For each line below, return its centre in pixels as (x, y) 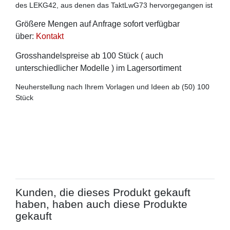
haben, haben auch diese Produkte (101, 204)
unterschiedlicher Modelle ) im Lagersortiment (99, 68)
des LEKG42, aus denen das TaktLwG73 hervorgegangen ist (115, 5)
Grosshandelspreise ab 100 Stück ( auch (89, 56)
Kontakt (50, 36)
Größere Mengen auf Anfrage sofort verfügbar (98, 24)
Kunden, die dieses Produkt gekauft (103, 193)
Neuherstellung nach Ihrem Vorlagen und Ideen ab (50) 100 (112, 87)
